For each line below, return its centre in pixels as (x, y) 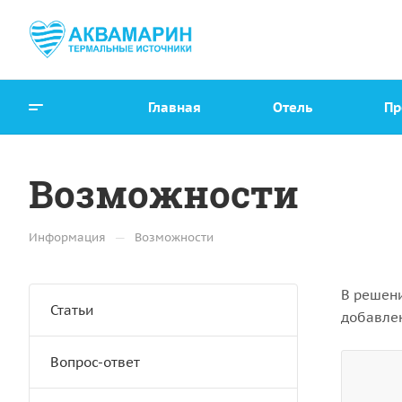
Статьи (72, 310)
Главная (174, 107)
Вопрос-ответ (95, 362)
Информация (67, 237)
